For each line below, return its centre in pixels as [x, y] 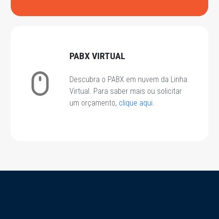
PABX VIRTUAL [98, 56]
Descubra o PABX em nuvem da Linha [129, 80]
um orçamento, [94, 103]
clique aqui [136, 103]
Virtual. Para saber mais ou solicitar [126, 91]
